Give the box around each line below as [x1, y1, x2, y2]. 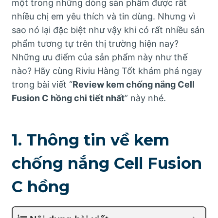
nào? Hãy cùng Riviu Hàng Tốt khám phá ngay [12, 66, 202, 76]
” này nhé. [125, 93, 166, 103]
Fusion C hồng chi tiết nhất [12, 93, 125, 103]
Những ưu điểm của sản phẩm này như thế [12, 52, 187, 62]
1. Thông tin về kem [12, 130, 169, 149]
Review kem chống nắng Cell [73, 79, 195, 90]
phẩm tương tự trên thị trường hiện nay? [12, 38, 179, 49]
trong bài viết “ [12, 79, 73, 90]
